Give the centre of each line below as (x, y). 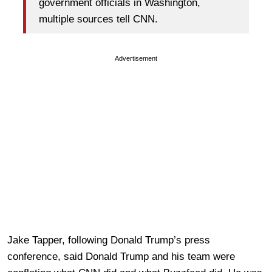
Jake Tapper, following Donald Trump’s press (109, 240)
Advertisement (136, 59)
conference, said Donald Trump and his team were (121, 257)
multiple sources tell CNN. (98, 19)
